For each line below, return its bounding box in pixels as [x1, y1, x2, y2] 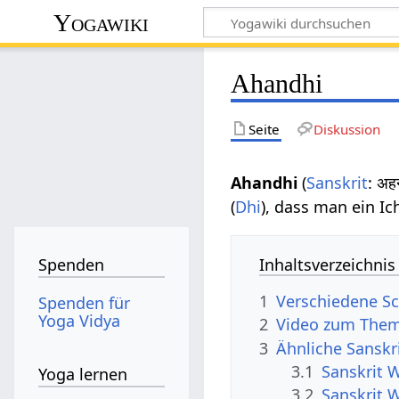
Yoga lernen [38, 363, 128, 386]
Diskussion [313, 119, 380, 138]
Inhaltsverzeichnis [259, 253, 396, 275]
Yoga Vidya [38, 309, 121, 331]
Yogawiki [53, 8, 150, 37]
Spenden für [38, 291, 131, 313]
